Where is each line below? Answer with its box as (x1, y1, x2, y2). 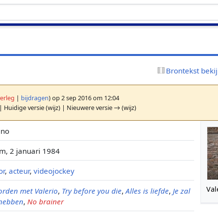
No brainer (27, 196, 64, 206)
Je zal (173, 185, 191, 196)
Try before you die (62, 185, 122, 196)
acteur (9, 165, 30, 176)
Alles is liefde (126, 185, 169, 196)
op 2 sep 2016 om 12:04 (51, 93, 120, 102)
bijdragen (21, 93, 49, 102)
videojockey (34, 165, 75, 176)
